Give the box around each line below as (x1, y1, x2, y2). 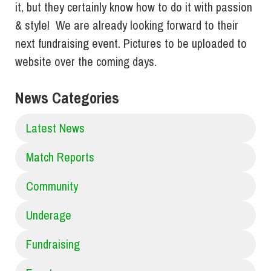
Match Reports (26, 149, 94, 166)
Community (26, 178, 78, 195)
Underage (26, 207, 71, 224)
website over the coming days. (15, 53, 157, 70)
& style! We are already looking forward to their (15, 17, 238, 34)
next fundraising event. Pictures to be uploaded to (15, 35, 247, 52)
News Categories (15, 88, 119, 109)
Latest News (26, 120, 85, 137)
